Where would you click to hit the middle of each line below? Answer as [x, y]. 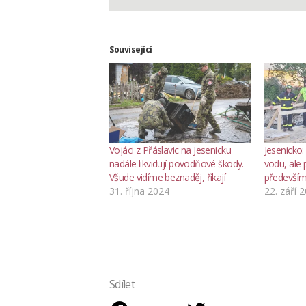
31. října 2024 [139, 191]
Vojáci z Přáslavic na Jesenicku [170, 150]
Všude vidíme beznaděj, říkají [168, 178]
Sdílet [122, 284]
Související [131, 50]
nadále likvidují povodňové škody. [177, 164]
